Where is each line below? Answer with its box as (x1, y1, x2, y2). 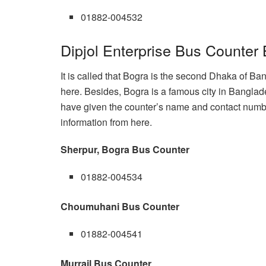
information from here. (61, 115, 152, 129)
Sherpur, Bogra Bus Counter (61, 142, 189, 156)
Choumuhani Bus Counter (61, 199, 179, 213)
